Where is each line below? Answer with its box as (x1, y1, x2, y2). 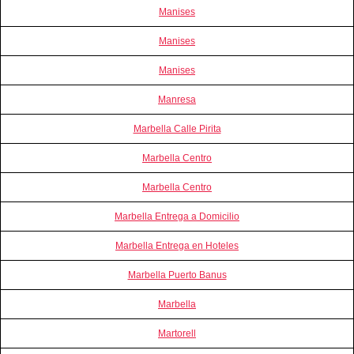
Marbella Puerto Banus (127, 269, 227, 281)
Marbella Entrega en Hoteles (115, 239, 239, 251)
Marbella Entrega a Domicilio (115, 210, 239, 222)
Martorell (158, 327, 196, 339)
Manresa (158, 93, 196, 105)
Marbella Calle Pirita (133, 122, 221, 134)
